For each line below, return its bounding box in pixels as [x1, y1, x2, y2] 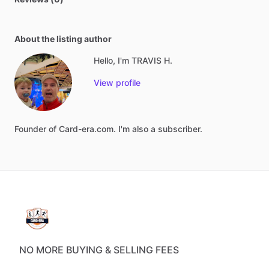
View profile [94, 77, 141, 88]
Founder [14, 124, 46, 134]
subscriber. [158, 124, 202, 134]
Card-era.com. [59, 124, 116, 134]
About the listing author [14, 34, 112, 44]
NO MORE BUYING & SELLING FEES [19, 244, 179, 256]
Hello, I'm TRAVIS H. [94, 55, 172, 65]
